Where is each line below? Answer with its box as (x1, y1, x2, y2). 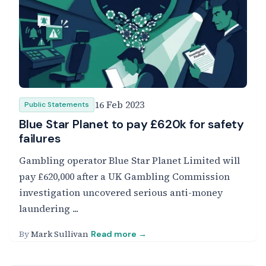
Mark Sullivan (31, 228, 88, 240)
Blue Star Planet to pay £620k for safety (19, 116, 244, 132)
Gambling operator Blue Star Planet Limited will (19, 154, 240, 167)
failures (19, 131, 61, 146)
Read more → (91, 229, 147, 239)
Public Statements (24, 100, 89, 109)
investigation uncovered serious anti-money (19, 186, 223, 199)
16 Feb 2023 (94, 98, 144, 111)
